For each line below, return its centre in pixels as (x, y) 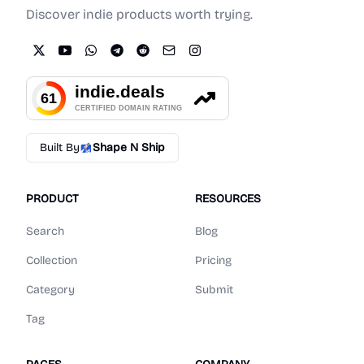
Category (50, 290)
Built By (60, 148)
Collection (52, 261)
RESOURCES (228, 199)
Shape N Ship (129, 148)
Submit (214, 290)
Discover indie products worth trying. (139, 15)
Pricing (213, 261)
